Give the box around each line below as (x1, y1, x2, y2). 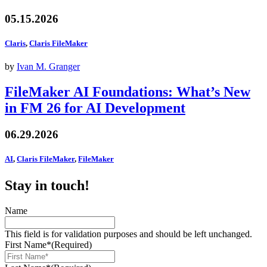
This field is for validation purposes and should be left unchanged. (5, 228, 252, 239)
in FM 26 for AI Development (5, 100, 185, 116)
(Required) (51, 239, 92, 250)
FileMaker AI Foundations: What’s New (5, 84, 250, 100)
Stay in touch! (5, 177, 89, 193)
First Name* (5, 239, 51, 250)
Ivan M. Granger (17, 61, 80, 72)
